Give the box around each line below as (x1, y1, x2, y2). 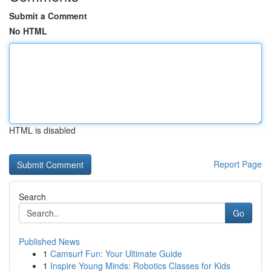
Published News (19, 235, 80, 247)
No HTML (9, 25, 47, 37)
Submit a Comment (9, 10, 87, 22)
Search (19, 191, 46, 203)
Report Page (214, 158, 262, 170)
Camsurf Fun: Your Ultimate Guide (50, 247, 182, 260)
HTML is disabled (9, 124, 76, 136)
